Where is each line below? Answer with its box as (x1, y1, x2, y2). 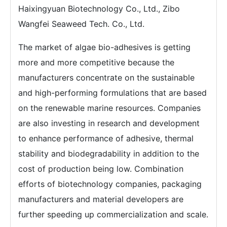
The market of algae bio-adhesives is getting (18, 42, 191, 52)
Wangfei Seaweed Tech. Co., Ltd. (18, 18, 144, 29)
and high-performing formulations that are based (18, 87, 207, 98)
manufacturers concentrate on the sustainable (18, 72, 195, 83)
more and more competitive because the (18, 57, 174, 67)
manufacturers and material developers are (18, 194, 183, 204)
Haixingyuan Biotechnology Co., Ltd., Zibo (18, 3, 180, 14)
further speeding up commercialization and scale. (18, 209, 208, 219)
